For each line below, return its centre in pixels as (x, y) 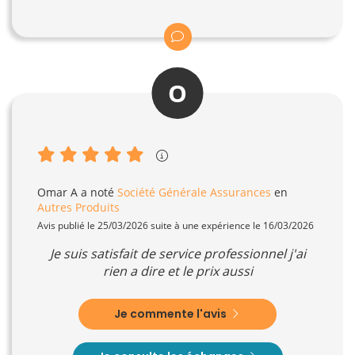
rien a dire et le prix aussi (177, 271)
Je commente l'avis (172, 313)
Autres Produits (78, 207)
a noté (97, 192)
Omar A (57, 192)
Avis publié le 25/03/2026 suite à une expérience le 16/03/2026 (176, 225)
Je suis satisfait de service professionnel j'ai (177, 253)
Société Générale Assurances (194, 192)
